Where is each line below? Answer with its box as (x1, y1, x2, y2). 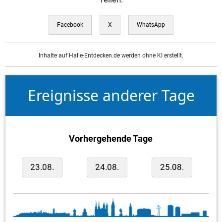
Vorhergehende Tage (69, 133, 153, 144)
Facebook (57, 21, 83, 28)
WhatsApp (137, 21, 165, 28)
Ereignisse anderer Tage (27, 85, 195, 106)
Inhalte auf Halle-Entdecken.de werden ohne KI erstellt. (39, 52, 183, 59)
